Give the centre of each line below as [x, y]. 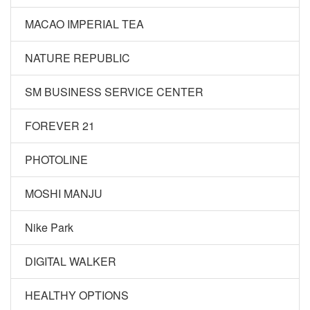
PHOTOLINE [56, 159]
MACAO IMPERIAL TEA [84, 24]
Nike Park [49, 227]
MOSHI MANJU [64, 193]
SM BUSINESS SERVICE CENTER [114, 92]
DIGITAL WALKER [71, 261]
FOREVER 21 [60, 126]
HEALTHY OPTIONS [77, 295]
